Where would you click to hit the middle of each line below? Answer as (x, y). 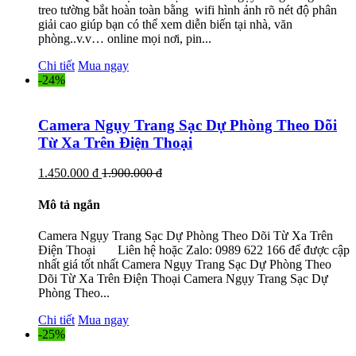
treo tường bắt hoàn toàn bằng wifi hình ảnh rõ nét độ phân (188, 10)
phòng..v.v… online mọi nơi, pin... (125, 38)
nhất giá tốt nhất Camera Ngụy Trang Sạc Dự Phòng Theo (185, 264)
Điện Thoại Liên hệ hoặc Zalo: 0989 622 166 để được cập (194, 250)
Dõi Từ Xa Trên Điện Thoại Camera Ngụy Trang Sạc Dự (183, 278)
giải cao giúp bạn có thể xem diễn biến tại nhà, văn (165, 24)
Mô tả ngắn (69, 204)
